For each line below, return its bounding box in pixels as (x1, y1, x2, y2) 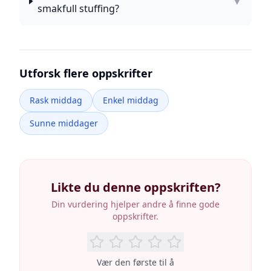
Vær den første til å (97, 256, 174, 268)
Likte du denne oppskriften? (50, 179, 221, 195)
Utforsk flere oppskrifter (19, 66, 152, 80)
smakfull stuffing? (38, 2, 120, 15)
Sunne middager (30, 117, 98, 129)
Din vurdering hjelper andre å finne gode (51, 198, 220, 210)
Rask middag (30, 94, 82, 106)
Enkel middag (103, 94, 158, 106)
